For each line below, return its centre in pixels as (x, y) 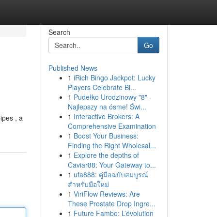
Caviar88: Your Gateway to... (112, 165)
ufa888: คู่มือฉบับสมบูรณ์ (111, 174)
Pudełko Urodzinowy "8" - (112, 97)
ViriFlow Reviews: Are (107, 194)
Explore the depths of (106, 155)
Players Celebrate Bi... (102, 87)
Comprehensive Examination (112, 126)
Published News (73, 68)
